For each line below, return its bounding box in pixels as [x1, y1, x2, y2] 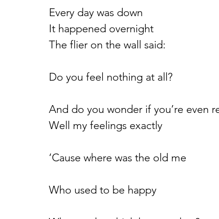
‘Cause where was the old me [49, 151, 186, 164]
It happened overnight [49, 22, 153, 35]
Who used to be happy [49, 183, 156, 197]
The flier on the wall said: [49, 38, 166, 51]
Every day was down [49, 6, 143, 19]
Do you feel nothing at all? [49, 70, 173, 84]
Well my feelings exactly [49, 119, 162, 132]
